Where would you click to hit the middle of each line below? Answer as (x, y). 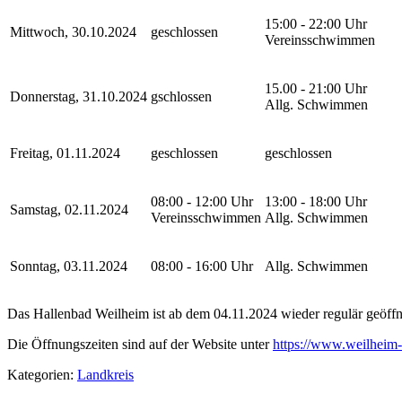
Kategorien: (42, 375)
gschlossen (181, 97)
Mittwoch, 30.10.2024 (73, 32)
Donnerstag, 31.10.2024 (79, 97)
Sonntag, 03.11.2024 (69, 267)
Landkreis (105, 375)
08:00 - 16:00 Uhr (202, 267)
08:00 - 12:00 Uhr (202, 202)
